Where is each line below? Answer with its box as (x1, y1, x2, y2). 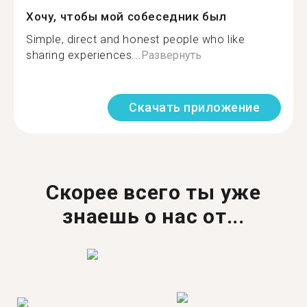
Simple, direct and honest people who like (26, 33, 245, 46)
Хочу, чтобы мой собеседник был (26, 10, 227, 23)
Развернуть (141, 49, 202, 62)
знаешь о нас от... (62, 204, 245, 228)
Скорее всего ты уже (46, 180, 261, 204)
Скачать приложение (129, 100, 260, 114)
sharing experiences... (26, 49, 142, 62)
